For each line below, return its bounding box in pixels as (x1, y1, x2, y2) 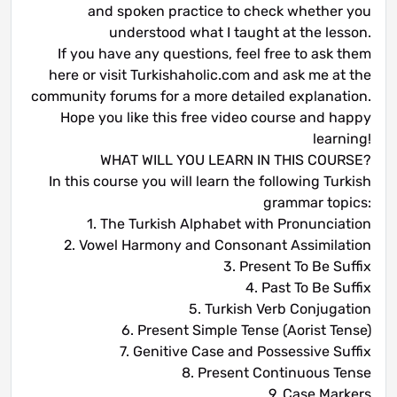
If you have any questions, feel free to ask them (58, 45, 371, 63)
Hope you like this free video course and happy (60, 109, 371, 127)
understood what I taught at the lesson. (109, 24, 371, 42)
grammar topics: (263, 194, 371, 212)
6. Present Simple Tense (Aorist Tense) (121, 322, 371, 339)
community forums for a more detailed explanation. (31, 88, 371, 105)
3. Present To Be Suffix (223, 258, 371, 276)
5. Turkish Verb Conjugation (189, 300, 371, 318)
